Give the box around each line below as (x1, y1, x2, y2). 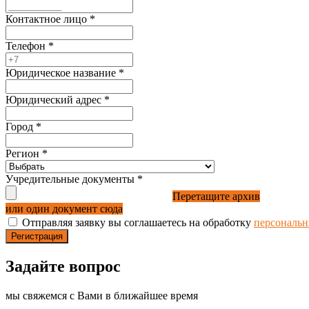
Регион (6, 148, 42, 160)
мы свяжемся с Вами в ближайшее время (6, 290, 198, 302)
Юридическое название (6, 67, 119, 79)
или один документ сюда (6, 203, 123, 215)
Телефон (6, 40, 48, 52)
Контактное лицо (6, 13, 90, 26)
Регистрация (11, 231, 63, 242)
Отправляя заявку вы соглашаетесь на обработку (22, 217, 254, 229)
